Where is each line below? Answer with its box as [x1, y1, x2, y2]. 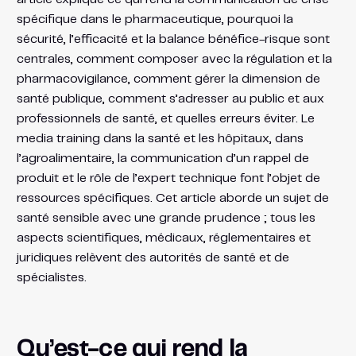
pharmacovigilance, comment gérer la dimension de [16, 72, 320, 85]
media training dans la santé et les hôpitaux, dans [16, 132, 304, 145]
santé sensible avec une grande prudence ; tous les [16, 211, 315, 224]
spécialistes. [16, 271, 87, 284]
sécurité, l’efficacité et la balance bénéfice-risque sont [16, 33, 330, 45]
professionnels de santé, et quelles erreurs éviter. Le [16, 112, 315, 125]
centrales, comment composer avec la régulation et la [16, 52, 332, 65]
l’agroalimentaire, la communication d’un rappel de [16, 152, 309, 164]
